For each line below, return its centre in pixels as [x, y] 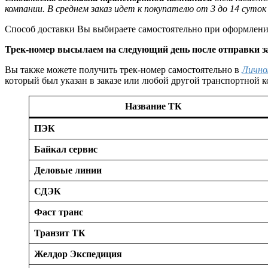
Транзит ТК [60, 233]
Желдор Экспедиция [78, 254]
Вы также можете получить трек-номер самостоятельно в [123, 69]
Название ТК [153, 106]
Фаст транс [59, 212]
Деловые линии [68, 170]
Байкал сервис [66, 149]
